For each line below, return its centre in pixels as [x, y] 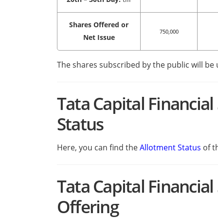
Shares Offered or [99, 25]
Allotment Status [170, 148]
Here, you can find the [98, 148]
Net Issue [99, 37]
